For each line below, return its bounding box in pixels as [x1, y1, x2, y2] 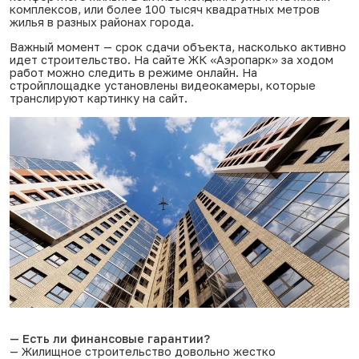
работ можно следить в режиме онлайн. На [10, 65, 257, 79]
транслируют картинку [10, 91, 143, 105]
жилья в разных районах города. [10, 14, 194, 29]
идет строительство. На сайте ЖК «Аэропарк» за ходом [10, 52, 333, 67]
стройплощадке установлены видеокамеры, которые [10, 78, 316, 92]
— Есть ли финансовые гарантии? [10, 332, 210, 346]
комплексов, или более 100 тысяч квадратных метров [10, 2, 320, 16]
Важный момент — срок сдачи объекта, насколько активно [10, 39, 346, 54]
